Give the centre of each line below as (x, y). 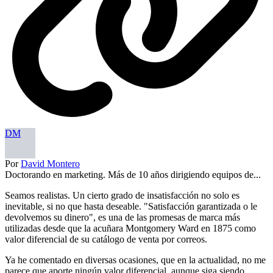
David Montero (50, 163)
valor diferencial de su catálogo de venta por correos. (106, 239)
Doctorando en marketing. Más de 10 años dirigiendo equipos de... (133, 174)
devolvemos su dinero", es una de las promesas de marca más (122, 217)
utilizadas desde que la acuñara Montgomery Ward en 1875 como (130, 228)
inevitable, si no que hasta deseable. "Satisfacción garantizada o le (131, 206)
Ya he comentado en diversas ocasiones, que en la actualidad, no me (135, 260)
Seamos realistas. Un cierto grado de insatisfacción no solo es (122, 195)
